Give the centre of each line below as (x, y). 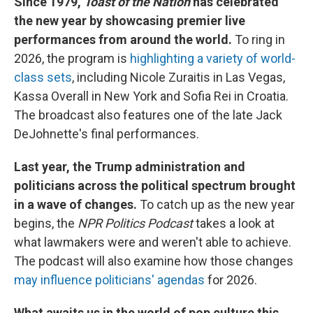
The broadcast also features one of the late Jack (148, 115)
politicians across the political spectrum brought (155, 185)
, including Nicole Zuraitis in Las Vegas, (179, 77)
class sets (43, 77)
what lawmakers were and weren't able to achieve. (153, 242)
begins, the (46, 223)
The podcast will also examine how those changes (154, 261)
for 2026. (231, 280)
